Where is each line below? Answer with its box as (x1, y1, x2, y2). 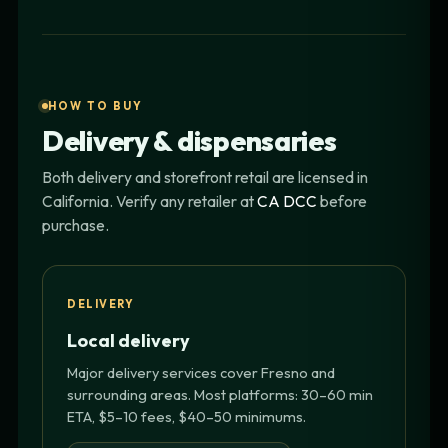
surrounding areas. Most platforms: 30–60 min (67, 384, 373, 404)
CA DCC (257, 190, 317, 211)
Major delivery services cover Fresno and (67, 362, 335, 382)
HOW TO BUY (48, 98, 143, 113)
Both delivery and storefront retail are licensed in (42, 166, 368, 187)
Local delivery (67, 328, 190, 352)
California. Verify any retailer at (42, 190, 257, 211)
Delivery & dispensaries (42, 122, 337, 158)
